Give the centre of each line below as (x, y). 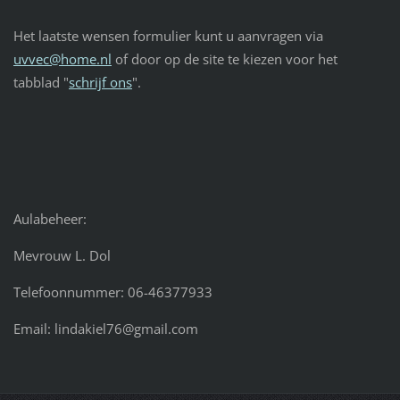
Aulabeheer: (50, 218)
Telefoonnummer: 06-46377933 (112, 292)
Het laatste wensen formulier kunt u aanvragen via (168, 35)
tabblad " (41, 82)
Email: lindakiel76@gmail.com (105, 328)
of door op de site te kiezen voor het (224, 58)
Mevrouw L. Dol (62, 255)
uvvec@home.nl (62, 58)
